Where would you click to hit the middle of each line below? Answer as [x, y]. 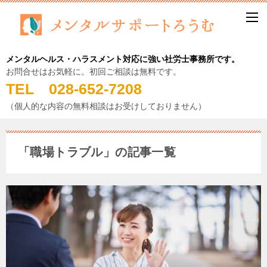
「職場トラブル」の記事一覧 [97, 152]
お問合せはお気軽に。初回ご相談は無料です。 [94, 72]
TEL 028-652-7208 [81, 89]
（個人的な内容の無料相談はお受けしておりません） [106, 106]
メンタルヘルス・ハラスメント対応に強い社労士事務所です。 [123, 59]
